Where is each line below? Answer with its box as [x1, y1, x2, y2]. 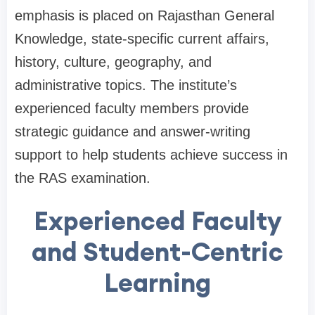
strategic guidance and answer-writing [15, 124, 250, 140]
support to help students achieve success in [15, 147, 288, 163]
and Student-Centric [32, 236, 283, 269]
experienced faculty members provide [15, 101, 249, 117]
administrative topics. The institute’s [15, 77, 237, 94]
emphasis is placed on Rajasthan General [15, 8, 274, 24]
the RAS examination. [15, 170, 150, 186]
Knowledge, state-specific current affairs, [15, 31, 269, 47]
